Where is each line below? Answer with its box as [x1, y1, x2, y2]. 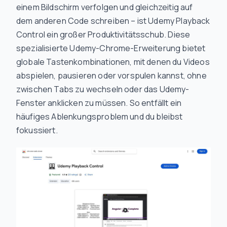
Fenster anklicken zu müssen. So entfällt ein [16, 97, 182, 108]
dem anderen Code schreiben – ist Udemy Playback [16, 15, 210, 26]
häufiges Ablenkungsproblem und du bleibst [16, 111, 183, 122]
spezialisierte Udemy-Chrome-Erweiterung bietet [16, 43, 206, 54]
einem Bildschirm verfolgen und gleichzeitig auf [16, 2, 193, 13]
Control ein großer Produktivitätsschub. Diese [16, 29, 191, 40]
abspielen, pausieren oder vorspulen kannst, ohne [16, 70, 207, 81]
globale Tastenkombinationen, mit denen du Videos [16, 56, 210, 67]
